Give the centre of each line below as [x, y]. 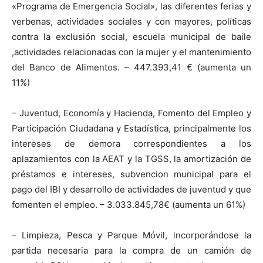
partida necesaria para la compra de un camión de [131, 250]
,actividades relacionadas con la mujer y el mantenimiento [131, 52]
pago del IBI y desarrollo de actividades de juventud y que [131, 189]
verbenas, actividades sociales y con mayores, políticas [131, 21]
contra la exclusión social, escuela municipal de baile [131, 37]
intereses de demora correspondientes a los [131, 144]
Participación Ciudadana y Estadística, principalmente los [131, 128]
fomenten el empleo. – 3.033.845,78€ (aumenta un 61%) [129, 205]
